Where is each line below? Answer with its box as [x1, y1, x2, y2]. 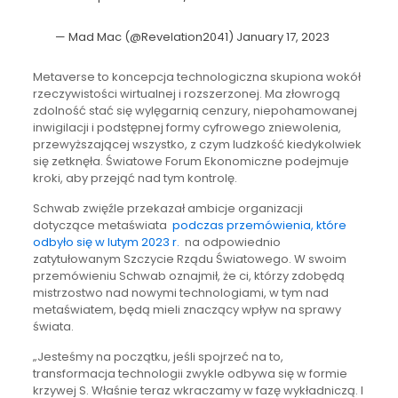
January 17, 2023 [235, 28, 330, 45]
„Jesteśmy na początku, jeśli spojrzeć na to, [32, 347, 283, 365]
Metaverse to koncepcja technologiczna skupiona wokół [32, 68, 361, 85]
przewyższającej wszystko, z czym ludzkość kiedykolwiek [32, 135, 362, 153]
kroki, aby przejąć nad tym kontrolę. [32, 169, 237, 187]
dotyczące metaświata [32, 216, 172, 234]
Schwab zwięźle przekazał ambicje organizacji [32, 199, 303, 217]
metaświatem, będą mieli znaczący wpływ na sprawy [32, 300, 341, 318]
